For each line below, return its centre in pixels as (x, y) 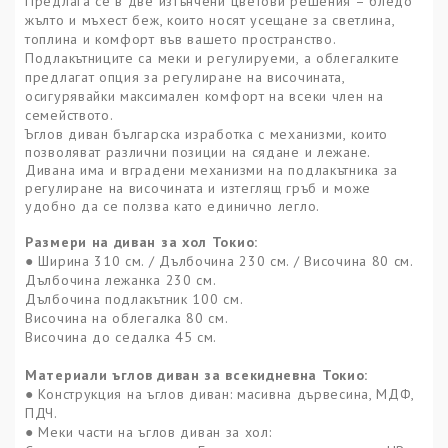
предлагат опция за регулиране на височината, (185, 77)
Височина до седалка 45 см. (121, 337)
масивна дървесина (303, 394)
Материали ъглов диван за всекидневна (171, 375)
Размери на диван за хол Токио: (141, 242)
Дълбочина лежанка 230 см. (121, 280)
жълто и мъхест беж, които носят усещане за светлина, (210, 20)
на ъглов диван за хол (191, 432)
